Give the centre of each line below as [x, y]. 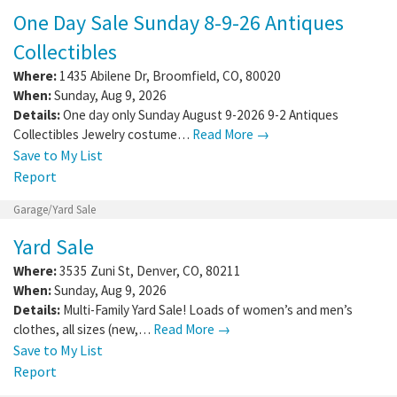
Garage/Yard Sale [54, 209]
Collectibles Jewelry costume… [103, 134]
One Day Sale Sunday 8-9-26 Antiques [179, 22]
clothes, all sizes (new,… [83, 329]
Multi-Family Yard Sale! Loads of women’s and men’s [208, 309]
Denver [156, 270]
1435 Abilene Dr [103, 75]
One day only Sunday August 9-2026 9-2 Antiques [201, 114]
